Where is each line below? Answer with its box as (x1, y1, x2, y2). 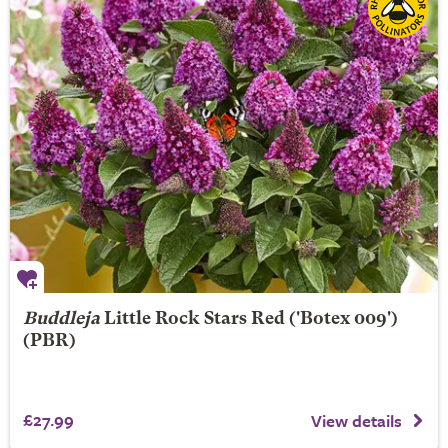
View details (311, 407, 402, 433)
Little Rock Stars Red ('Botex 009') (103, 311, 398, 328)
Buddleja (22, 311, 100, 328)
